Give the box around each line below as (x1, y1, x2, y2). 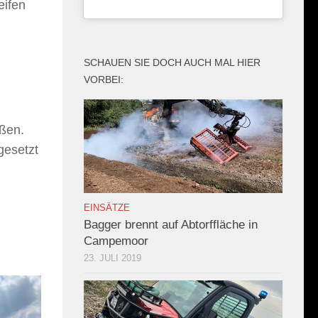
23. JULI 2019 (84, 252, 141, 263)
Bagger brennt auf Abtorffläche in (84, 217, 258, 231)
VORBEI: (84, 74, 124, 86)
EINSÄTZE (84, 202, 130, 213)
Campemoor (84, 234, 148, 248)
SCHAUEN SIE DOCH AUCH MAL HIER (84, 57, 261, 69)
